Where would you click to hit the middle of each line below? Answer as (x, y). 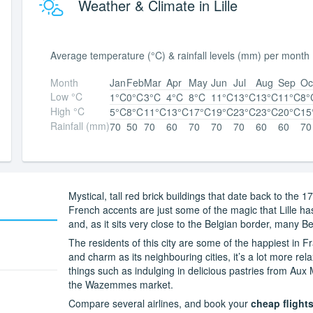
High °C (67, 111)
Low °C (66, 97)
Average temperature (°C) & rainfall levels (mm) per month (180, 56)
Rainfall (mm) (80, 126)
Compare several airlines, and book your (160, 304)
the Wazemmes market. (121, 285)
